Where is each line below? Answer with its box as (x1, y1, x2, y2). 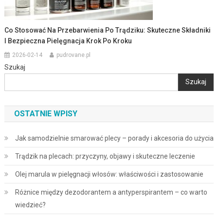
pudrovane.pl (56, 51, 91, 58)
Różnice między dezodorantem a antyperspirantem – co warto (15, 188, 207, 196)
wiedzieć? (15, 200, 46, 209)
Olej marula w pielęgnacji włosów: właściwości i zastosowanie (15, 170, 203, 178)
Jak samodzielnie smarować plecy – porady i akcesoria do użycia (15, 134, 214, 142)
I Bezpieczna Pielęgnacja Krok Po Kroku (4, 36, 132, 45)
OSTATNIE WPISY (14, 109, 77, 118)
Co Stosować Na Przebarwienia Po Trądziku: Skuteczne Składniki (4, 26, 211, 34)
